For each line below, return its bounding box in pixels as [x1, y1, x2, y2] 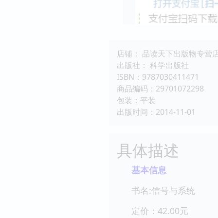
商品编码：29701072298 [117, 83, 204, 94]
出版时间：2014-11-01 [117, 106, 196, 117]
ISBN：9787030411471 [117, 71, 199, 82]
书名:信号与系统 [131, 184, 195, 196]
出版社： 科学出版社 [117, 59, 189, 71]
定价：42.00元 [131, 204, 188, 217]
